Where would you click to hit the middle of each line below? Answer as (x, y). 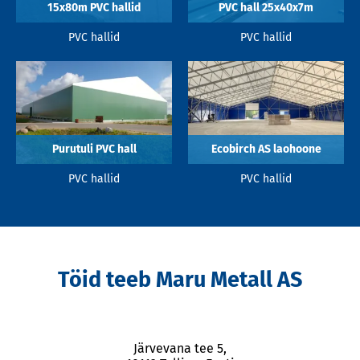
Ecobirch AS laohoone (266, 149)
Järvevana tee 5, (180, 348)
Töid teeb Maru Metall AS (180, 279)
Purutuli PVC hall (94, 149)
